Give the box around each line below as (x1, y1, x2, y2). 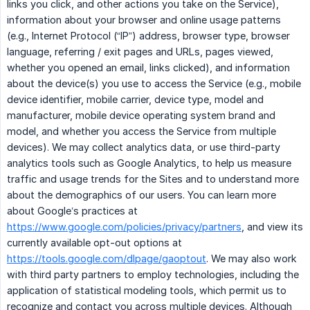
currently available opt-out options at (7, 237, 182, 249)
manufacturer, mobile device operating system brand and (7, 109, 275, 122)
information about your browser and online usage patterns (7, 14, 281, 26)
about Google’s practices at (7, 205, 138, 217)
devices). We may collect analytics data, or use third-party (7, 141, 280, 154)
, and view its (241, 221, 303, 233)
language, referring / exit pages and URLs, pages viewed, (7, 46, 273, 58)
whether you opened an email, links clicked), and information (7, 62, 290, 74)
